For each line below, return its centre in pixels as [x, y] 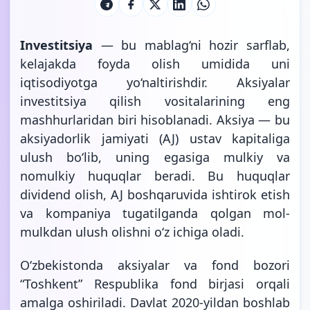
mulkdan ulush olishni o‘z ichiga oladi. [132, 231]
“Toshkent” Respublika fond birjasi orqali [155, 283]
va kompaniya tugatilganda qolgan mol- [155, 213]
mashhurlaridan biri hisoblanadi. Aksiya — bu [155, 119]
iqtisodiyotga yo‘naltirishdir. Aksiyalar [155, 82]
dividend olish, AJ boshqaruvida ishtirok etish [155, 194]
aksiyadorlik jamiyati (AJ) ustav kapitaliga [155, 138]
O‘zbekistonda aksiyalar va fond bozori [155, 265]
